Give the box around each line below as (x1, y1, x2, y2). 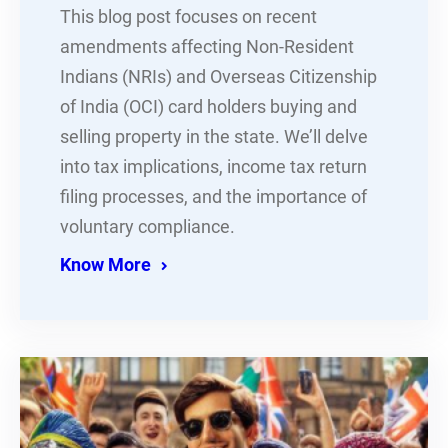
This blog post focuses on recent (60, 6, 317, 27)
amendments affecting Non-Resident (60, 36, 354, 57)
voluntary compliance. (60, 216, 235, 237)
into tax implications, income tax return (60, 156, 367, 177)
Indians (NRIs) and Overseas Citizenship (60, 66, 377, 87)
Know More (60, 254, 151, 275)
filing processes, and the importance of (60, 186, 367, 207)
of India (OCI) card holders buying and (60, 96, 357, 117)
